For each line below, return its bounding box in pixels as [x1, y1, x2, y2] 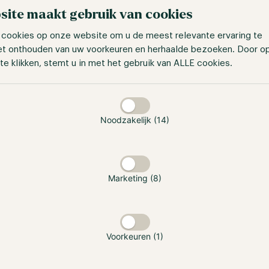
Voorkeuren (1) [106, 231, 163, 241]
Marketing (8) [108, 172, 162, 183]
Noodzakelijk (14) [100, 114, 169, 125]
